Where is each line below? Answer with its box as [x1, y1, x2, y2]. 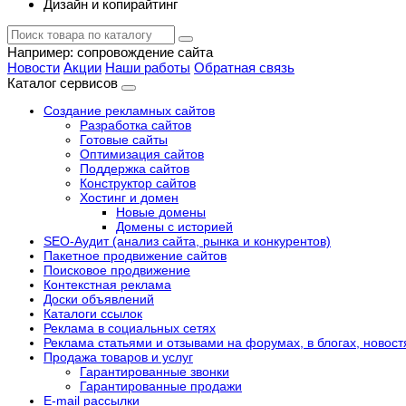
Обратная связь [194, 60, 295, 75]
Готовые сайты [80, 132, 168, 147]
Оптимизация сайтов [80, 147, 204, 161]
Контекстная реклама [43, 277, 171, 292]
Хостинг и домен [80, 190, 179, 205]
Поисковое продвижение [43, 263, 190, 277]
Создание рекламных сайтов [43, 103, 215, 118]
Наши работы [105, 60, 190, 75]
